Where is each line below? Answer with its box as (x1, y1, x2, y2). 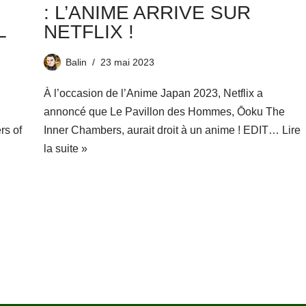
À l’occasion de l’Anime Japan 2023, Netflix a (43, 87, 263, 100)
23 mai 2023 (100, 57, 154, 68)
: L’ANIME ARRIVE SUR (43, 2, 251, 24)
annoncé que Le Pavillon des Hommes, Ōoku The (43, 106, 285, 118)
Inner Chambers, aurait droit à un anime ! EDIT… (43, 124, 282, 137)
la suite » (43, 143, 87, 155)
